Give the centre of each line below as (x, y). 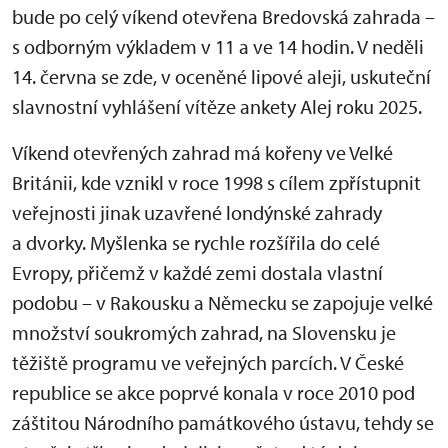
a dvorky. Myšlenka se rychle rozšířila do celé (196, 242)
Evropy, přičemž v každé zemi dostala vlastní (197, 272)
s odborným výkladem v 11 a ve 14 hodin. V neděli (218, 46)
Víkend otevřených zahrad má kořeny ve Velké (202, 152)
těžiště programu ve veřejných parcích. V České (208, 362)
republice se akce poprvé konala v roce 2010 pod (213, 392)
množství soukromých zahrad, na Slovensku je (204, 332)
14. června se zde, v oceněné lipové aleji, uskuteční (221, 76)
